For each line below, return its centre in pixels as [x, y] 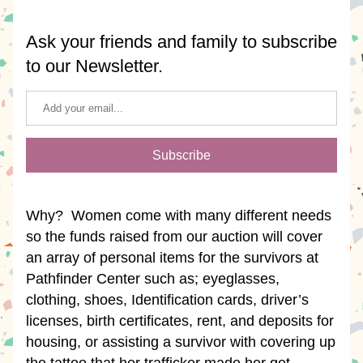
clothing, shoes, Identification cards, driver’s [167, 300]
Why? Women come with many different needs [179, 216]
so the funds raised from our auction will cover [174, 237]
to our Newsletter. [94, 66]
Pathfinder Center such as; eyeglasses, [153, 279]
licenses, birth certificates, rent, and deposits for [180, 321]
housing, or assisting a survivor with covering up [181, 342]
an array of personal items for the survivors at [172, 258]
